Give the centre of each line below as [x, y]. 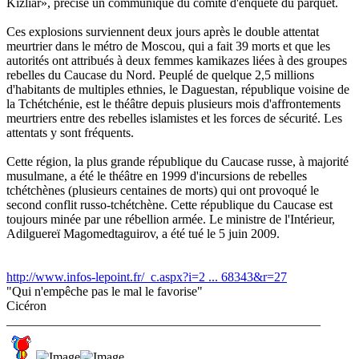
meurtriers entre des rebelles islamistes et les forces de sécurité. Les [174, 118]
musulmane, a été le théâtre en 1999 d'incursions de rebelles [157, 175]
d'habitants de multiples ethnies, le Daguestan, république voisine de [178, 89]
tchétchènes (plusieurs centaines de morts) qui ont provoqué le [163, 190]
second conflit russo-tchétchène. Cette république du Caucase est [169, 204]
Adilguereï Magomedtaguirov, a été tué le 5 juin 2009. [143, 233]
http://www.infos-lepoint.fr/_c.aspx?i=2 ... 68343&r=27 [147, 276]
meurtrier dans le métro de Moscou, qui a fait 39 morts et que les [168, 46]
